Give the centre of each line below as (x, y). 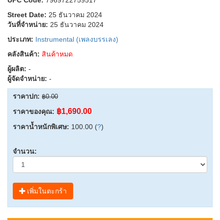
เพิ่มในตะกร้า (46, 191)
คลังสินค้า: (24, 54)
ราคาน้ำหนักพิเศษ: (41, 126)
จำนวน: (25, 151)
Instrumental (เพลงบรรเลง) (77, 39)
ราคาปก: (26, 96)
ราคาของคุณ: (34, 111)
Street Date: (27, 14)
